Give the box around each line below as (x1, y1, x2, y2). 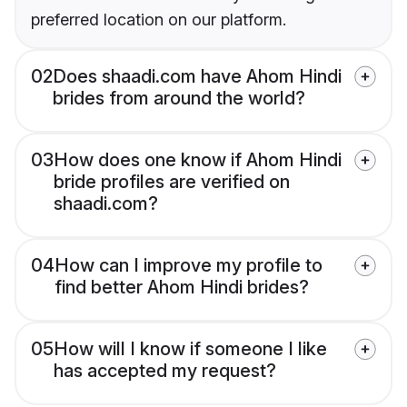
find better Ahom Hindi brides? (55, 276, 309, 299)
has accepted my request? (54, 360, 276, 382)
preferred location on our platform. (31, 10, 286, 30)
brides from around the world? (53, 87, 305, 110)
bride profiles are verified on (54, 171, 290, 194)
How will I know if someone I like (54, 338, 327, 361)
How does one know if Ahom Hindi (54, 149, 342, 172)
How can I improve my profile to (55, 254, 323, 277)
